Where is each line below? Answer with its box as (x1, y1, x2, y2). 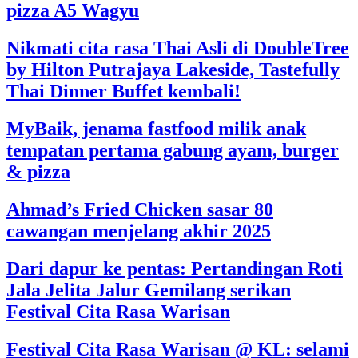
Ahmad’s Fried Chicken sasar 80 (6, 198, 273, 220)
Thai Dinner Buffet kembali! (6, 81, 241, 102)
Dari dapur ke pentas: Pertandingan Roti (6, 257, 343, 279)
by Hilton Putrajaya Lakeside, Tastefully (6, 59, 340, 81)
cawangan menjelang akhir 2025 (6, 220, 271, 241)
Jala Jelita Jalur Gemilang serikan (6, 279, 291, 300)
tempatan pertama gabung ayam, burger (6, 140, 339, 161)
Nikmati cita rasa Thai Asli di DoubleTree (6, 38, 349, 59)
